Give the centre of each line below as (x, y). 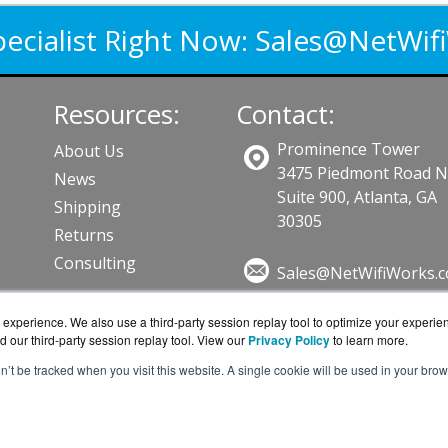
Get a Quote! (306, 306)
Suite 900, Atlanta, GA (356, 197)
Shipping (88, 207)
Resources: (117, 114)
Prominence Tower (348, 149)
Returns (84, 235)
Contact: (285, 114)
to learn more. (370, 339)
